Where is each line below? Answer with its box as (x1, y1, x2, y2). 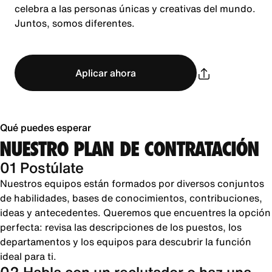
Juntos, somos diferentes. (15, 16, 135, 30)
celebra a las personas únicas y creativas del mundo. (15, 1, 256, 16)
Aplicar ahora (75, 66, 136, 80)
